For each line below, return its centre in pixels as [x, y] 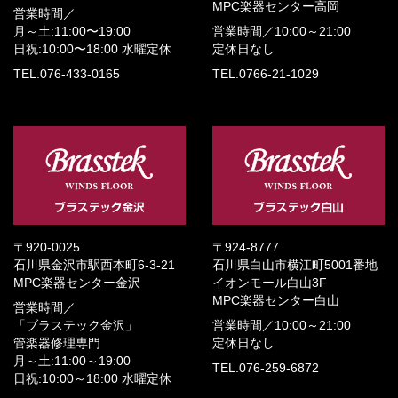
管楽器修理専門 [57, 343]
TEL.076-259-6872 [266, 368]
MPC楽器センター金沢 [77, 283]
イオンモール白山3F [270, 283]
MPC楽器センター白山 [276, 300]
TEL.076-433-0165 [67, 74]
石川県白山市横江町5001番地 [295, 265]
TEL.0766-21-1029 [266, 74]
